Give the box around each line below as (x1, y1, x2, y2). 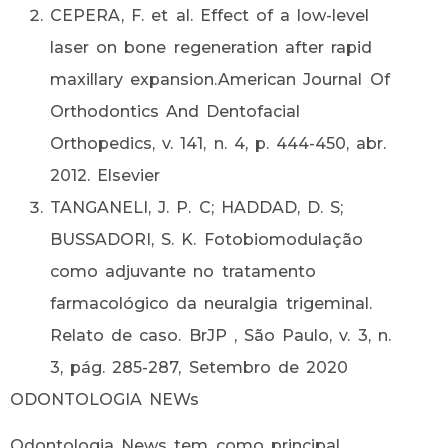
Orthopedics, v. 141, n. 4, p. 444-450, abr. (50, 133, 387, 153)
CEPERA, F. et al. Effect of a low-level (50, 5, 370, 25)
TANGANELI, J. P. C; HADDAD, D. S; (50, 197, 344, 217)
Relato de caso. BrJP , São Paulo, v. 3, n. (50, 325, 391, 345)
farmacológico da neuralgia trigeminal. (50, 293, 372, 313)
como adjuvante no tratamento (50, 261, 316, 281)
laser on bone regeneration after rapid (50, 37, 372, 57)
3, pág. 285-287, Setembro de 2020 (50, 357, 348, 377)
